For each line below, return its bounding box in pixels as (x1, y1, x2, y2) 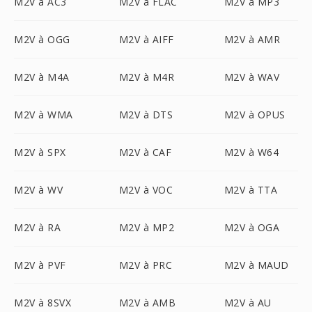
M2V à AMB (118, 296, 176, 309)
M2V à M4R (118, 70, 175, 84)
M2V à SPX (14, 146, 66, 159)
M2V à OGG (14, 33, 70, 46)
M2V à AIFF (118, 33, 174, 46)
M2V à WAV (224, 70, 280, 84)
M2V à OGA (224, 221, 280, 234)
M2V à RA (14, 221, 61, 234)
